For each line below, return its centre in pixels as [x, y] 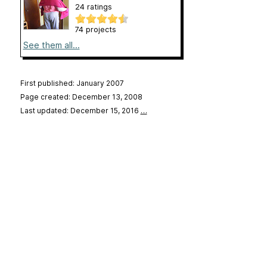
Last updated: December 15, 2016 [80, 110]
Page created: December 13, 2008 [81, 97]
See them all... [51, 45]
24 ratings [93, 7]
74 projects [95, 29]
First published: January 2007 [72, 83]
